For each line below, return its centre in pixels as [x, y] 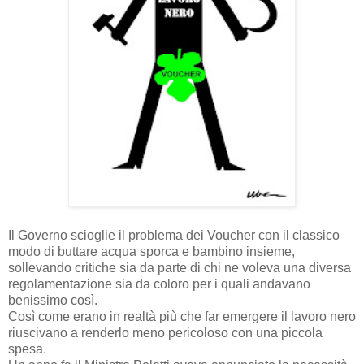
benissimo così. [53, 300]
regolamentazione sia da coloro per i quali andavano [159, 284]
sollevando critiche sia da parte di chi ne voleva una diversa [180, 268]
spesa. [27, 349]
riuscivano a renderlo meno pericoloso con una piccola [165, 333]
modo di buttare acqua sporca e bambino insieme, [152, 251]
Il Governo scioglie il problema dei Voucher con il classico [174, 235]
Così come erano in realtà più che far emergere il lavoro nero [182, 316]
